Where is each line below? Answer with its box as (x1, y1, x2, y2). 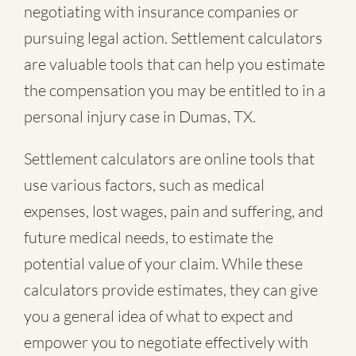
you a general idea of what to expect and (24, 306, 293, 327)
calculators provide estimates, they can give (24, 280, 318, 300)
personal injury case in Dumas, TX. (24, 106, 256, 127)
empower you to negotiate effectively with (24, 332, 308, 353)
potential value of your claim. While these (24, 253, 303, 274)
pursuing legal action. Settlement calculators (24, 28, 323, 48)
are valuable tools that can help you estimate (24, 54, 325, 75)
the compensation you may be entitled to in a (24, 80, 326, 101)
